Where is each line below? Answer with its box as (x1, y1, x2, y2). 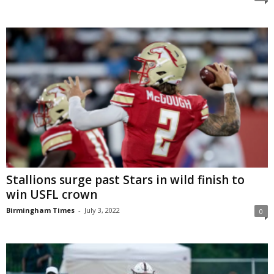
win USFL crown (6, 186, 97, 202)
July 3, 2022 (84, 205, 120, 215)
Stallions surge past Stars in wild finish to (6, 171, 245, 188)
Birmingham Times (6, 205, 75, 215)
